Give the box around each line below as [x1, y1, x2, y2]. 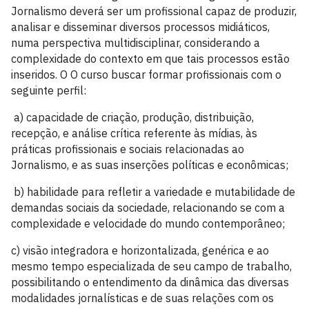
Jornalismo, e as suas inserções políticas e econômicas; [11, 158, 288, 172]
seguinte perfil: [11, 83, 86, 97]
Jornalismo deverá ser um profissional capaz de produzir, [11, 4, 297, 18]
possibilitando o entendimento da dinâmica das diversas [11, 275, 289, 289]
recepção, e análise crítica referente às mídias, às [11, 126, 257, 140]
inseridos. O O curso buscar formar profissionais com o [11, 68, 281, 81]
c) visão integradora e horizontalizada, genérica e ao [11, 243, 269, 257]
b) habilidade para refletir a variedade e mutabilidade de [11, 185, 295, 199]
